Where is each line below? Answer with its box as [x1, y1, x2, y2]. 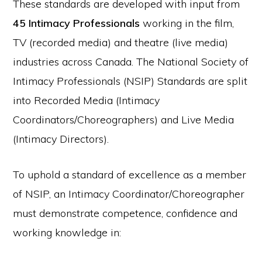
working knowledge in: [13, 226, 122, 239]
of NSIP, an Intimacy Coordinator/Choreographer [13, 187, 245, 201]
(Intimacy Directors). [13, 132, 109, 146]
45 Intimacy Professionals [13, 16, 140, 30]
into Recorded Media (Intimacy [13, 94, 160, 107]
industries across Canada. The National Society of [13, 55, 249, 68]
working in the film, [140, 16, 235, 30]
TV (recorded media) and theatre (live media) [13, 36, 229, 49]
